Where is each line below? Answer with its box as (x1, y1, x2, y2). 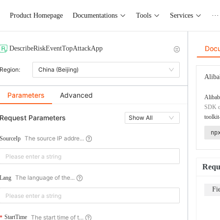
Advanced (60, 91, 93, 99)
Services (169, 11, 193, 19)
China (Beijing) (38, 66, 79, 73)
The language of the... (15, 174, 75, 182)
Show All (129, 114, 153, 121)
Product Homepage (9, 11, 63, 19)
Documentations (72, 11, 117, 19)
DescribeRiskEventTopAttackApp (9, 45, 103, 52)
